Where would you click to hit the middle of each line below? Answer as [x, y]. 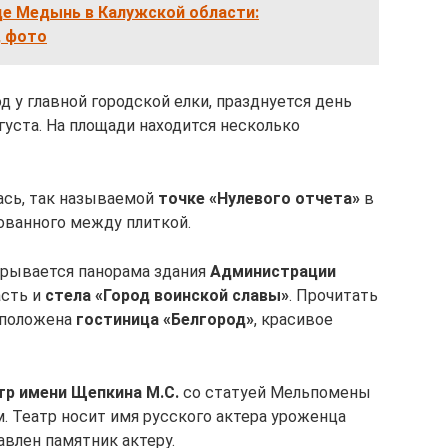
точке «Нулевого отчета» [259, 198]
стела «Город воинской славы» [167, 295]
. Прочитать [333, 295]
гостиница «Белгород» [165, 319]
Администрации [273, 271]
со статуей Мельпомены [275, 392]
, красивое [293, 319]
